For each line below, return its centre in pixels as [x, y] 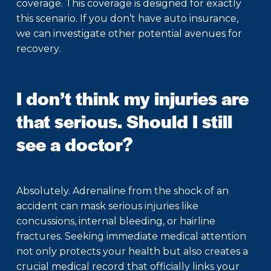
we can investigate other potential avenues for [129, 34]
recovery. [38, 49]
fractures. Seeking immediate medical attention [131, 237]
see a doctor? [75, 144]
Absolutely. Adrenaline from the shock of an [122, 191]
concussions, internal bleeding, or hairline [116, 221]
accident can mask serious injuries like [107, 206]
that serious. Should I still [124, 121]
